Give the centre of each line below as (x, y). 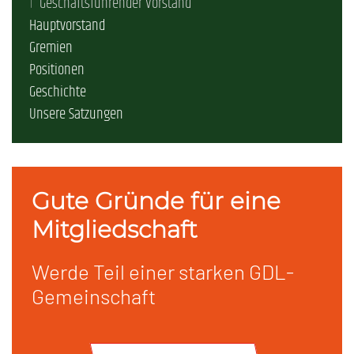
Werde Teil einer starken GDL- (163, 272)
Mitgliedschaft (115, 230)
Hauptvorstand (67, 26)
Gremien (51, 49)
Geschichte (58, 93)
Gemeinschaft (94, 296)
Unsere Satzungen (76, 115)
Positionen (57, 71)
